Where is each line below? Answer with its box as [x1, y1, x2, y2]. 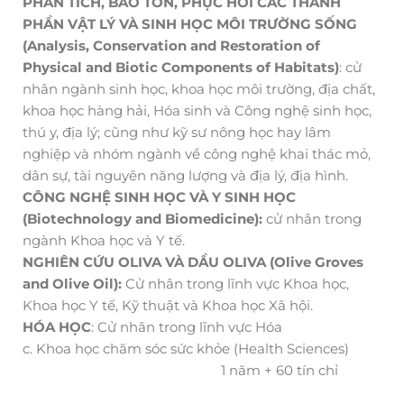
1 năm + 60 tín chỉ [23, 361, 338, 379]
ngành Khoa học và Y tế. [23, 231, 185, 249]
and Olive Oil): [23, 274, 122, 292]
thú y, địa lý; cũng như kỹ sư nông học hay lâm [23, 123, 331, 141]
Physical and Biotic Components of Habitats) [23, 58, 339, 76]
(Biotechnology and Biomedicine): [23, 209, 262, 227]
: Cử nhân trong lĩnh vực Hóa [91, 317, 282, 335]
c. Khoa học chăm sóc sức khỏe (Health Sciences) [23, 339, 381, 357]
